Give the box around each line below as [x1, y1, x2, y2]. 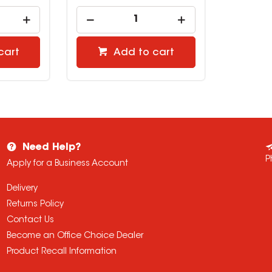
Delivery [7, 185, 38, 193]
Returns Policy [7, 200, 64, 209]
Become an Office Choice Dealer [7, 232, 144, 240]
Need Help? [22, 143, 81, 152]
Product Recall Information [7, 248, 117, 256]
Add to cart [113, 48, 174, 58]
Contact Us [7, 216, 55, 225]
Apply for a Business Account [7, 160, 129, 168]
